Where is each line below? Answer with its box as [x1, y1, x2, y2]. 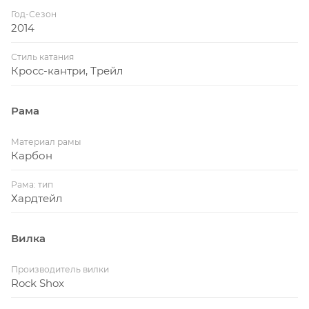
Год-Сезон [11, 8, 57, 19]
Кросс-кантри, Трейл [11, 63, 123, 77]
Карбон [11, 148, 52, 162]
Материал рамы [11, 136, 81, 147]
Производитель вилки [11, 263, 109, 275]
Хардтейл [11, 191, 62, 205]
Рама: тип [11, 179, 53, 190]
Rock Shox [11, 276, 64, 290]
